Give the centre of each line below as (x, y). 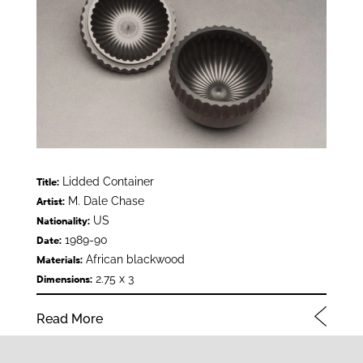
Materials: (59, 261)
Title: (47, 183)
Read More (69, 319)
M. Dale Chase (104, 201)
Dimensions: (64, 280)
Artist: (50, 202)
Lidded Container (106, 182)
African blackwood (133, 260)
